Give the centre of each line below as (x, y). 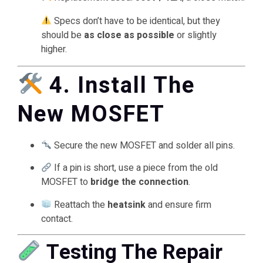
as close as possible (129, 35)
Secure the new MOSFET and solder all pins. (144, 145)
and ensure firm (179, 205)
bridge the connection (139, 182)
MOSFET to (66, 182)
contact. (57, 219)
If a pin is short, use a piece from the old (135, 168)
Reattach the (80, 205)
